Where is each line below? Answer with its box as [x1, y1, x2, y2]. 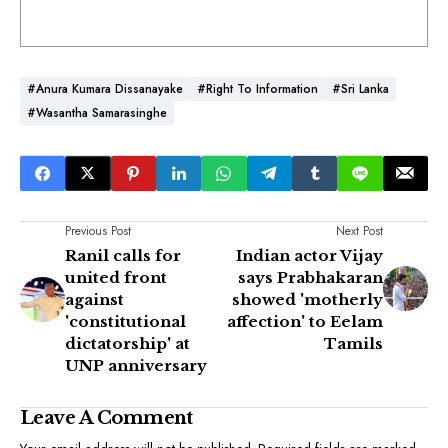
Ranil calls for [65, 245, 181, 265]
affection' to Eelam [227, 311, 383, 331]
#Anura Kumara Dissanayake [27, 79, 183, 98]
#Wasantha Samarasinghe [27, 103, 167, 122]
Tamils [324, 333, 383, 353]
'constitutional [65, 311, 186, 331]
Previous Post [65, 221, 131, 240]
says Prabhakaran [238, 267, 383, 287]
